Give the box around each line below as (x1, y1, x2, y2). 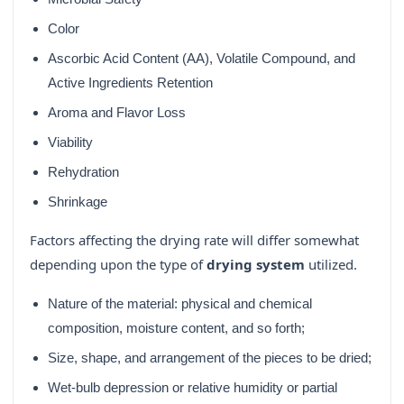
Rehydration (48, 164, 119, 180)
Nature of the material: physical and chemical (48, 296, 312, 312)
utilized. (305, 255, 357, 274)
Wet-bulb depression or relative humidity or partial (48, 380, 337, 396)
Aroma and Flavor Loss (48, 105, 186, 121)
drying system (207, 255, 305, 274)
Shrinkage (48, 194, 107, 210)
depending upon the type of (30, 255, 207, 274)
